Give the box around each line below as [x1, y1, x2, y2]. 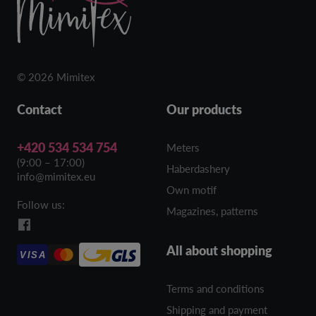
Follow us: [17, 198, 65, 211]
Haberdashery [166, 162, 230, 175]
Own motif [166, 183, 217, 196]
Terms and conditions [166, 282, 265, 295]
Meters [166, 141, 200, 154]
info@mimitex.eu [17, 170, 95, 183]
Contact [17, 102, 62, 117]
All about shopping [166, 243, 272, 258]
